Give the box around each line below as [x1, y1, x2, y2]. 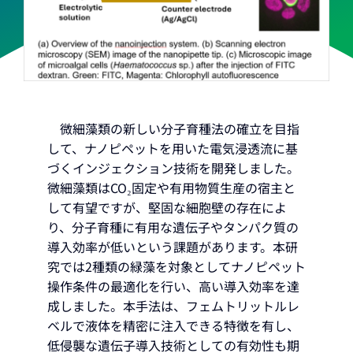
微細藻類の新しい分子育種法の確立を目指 [47, 118, 299, 138]
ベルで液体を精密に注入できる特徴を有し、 [47, 315, 299, 335]
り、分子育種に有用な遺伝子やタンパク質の [47, 217, 299, 236]
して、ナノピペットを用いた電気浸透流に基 [47, 138, 298, 158]
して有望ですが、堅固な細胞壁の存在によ [47, 197, 287, 217]
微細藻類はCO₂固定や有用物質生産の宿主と [47, 177, 295, 197]
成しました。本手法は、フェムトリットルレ [47, 295, 299, 315]
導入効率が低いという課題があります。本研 [47, 236, 298, 256]
